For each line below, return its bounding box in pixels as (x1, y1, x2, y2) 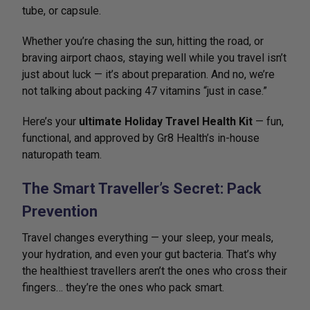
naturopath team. (22, 148, 102, 161)
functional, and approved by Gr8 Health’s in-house (22, 131, 259, 145)
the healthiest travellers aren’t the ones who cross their (22, 264, 287, 277)
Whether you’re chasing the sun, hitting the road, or (22, 35, 264, 48)
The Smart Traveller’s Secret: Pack (22, 180, 262, 197)
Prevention (22, 203, 98, 220)
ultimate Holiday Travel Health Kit (79, 115, 253, 128)
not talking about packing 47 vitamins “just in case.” (22, 84, 267, 98)
